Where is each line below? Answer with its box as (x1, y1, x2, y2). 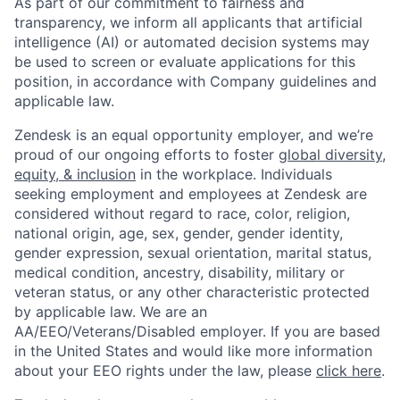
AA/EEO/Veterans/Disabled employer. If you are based (14, 321, 380, 340)
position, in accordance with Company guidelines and (14, 71, 377, 90)
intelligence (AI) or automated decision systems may (14, 32, 370, 51)
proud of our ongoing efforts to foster (14, 145, 279, 163)
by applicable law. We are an (14, 302, 207, 321)
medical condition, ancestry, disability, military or (14, 262, 345, 281)
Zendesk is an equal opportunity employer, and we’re (14, 125, 373, 144)
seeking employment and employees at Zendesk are (14, 184, 367, 203)
